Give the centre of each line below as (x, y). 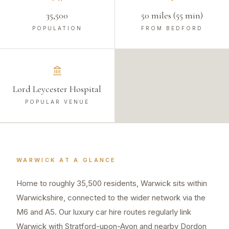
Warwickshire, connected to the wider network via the (111, 198)
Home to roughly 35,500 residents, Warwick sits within (112, 184)
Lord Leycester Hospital (57, 89)
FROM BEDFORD (172, 28)
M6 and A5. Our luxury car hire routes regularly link (104, 212)
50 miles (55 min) (172, 16)
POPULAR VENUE (57, 102)
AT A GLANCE (86, 160)
